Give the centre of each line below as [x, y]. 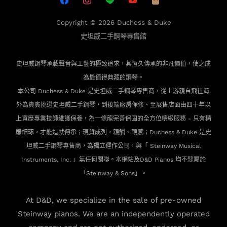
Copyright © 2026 [86, 23]
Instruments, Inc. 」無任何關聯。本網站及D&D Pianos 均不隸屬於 [113, 160]
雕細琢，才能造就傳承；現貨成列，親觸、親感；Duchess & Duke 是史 [113, 133]
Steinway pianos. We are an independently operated [113, 214]
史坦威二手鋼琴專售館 [113, 36]
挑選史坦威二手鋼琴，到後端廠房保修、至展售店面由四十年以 [126, 105]
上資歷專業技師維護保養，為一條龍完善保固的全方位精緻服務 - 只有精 [113, 119]
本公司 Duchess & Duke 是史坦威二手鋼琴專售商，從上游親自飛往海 [113, 91]
